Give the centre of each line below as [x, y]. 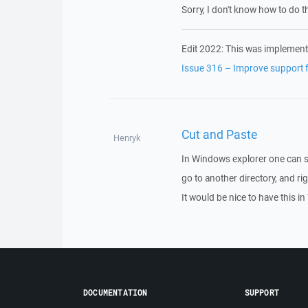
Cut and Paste [219, 134]
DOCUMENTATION [115, 292]
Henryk [127, 138]
